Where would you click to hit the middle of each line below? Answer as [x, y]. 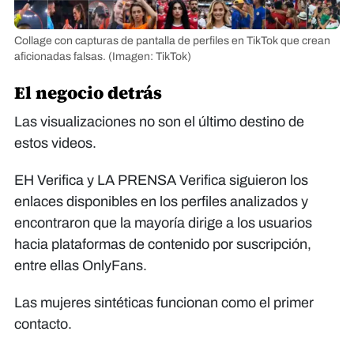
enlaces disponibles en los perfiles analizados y [161, 201]
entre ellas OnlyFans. [81, 265]
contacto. [43, 324]
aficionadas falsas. [61, 56]
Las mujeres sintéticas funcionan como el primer [164, 302]
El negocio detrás [88, 92]
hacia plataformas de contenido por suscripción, [163, 244]
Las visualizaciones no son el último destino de [159, 121]
